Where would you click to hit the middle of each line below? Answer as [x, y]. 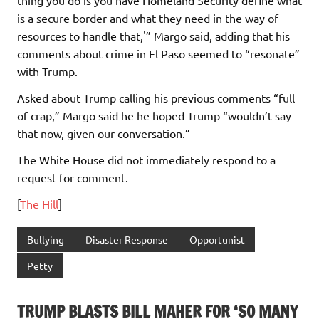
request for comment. [73, 177]
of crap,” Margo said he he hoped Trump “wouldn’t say [154, 115]
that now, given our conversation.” [104, 133]
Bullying [46, 240]
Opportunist [217, 240]
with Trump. [47, 71]
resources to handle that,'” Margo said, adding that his [153, 35]
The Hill [39, 203]
